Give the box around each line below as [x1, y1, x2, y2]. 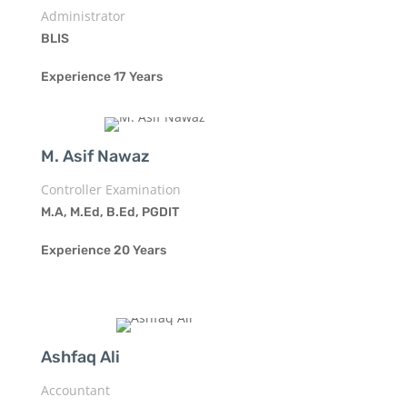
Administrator [40, 6, 125, 25]
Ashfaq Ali [40, 346, 120, 367]
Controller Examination [40, 180, 181, 198]
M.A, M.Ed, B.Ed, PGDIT [40, 203, 179, 220]
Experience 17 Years [40, 68, 163, 84]
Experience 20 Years [40, 242, 166, 258]
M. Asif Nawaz [40, 145, 150, 166]
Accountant [40, 381, 110, 399]
